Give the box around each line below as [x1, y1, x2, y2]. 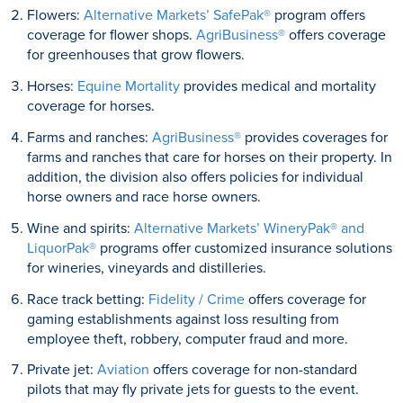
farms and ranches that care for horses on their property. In [26, 146, 392, 166]
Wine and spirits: [26, 217, 134, 237]
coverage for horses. [26, 95, 155, 116]
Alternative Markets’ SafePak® [83, 4, 271, 25]
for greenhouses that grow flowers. [26, 44, 245, 65]
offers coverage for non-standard [148, 359, 357, 380]
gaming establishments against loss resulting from [26, 308, 339, 328]
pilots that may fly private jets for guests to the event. [26, 379, 359, 399]
